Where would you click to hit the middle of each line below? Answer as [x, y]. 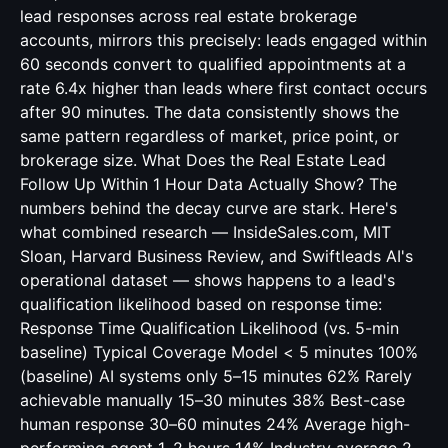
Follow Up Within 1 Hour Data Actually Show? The [208, 184]
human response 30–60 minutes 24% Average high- [215, 424]
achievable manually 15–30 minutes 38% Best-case [212, 400]
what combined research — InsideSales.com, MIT [205, 232]
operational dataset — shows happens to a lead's [207, 280]
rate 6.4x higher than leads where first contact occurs [223, 88]
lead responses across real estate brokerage [188, 16]
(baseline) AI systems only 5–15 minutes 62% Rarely [216, 376]
